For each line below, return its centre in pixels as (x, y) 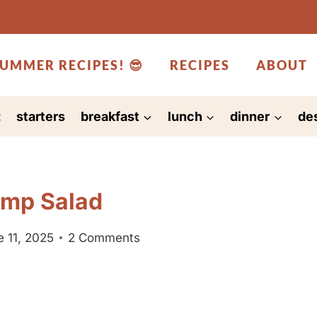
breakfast (110, 116)
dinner (250, 116)
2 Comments (104, 237)
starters (41, 116)
